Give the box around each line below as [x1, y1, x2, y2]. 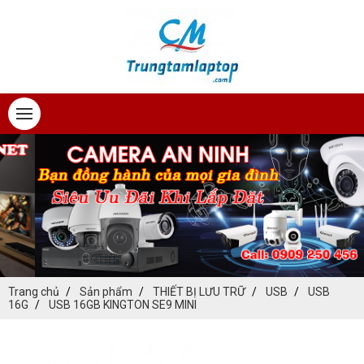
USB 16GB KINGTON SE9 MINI [49, 298, 197, 312]
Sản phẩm [80, 285, 132, 299]
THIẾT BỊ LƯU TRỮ [153, 285, 245, 299]
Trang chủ [8, 285, 59, 299]
